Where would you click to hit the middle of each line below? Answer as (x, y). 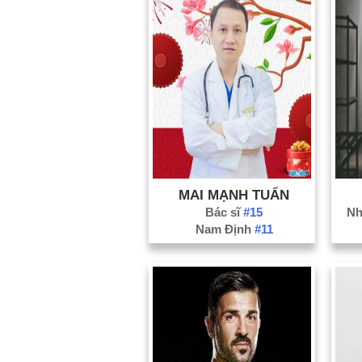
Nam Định (225, 229)
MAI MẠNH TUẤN (234, 194)
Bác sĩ (225, 212)
